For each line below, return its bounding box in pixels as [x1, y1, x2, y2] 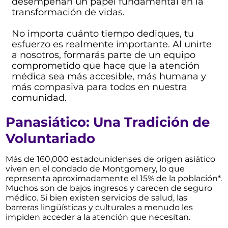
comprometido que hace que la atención [11, 60, 199, 71]
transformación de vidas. [11, 6, 125, 18]
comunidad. [11, 92, 67, 103]
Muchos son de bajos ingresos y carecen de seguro [6, 183, 213, 193]
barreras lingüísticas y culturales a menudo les [6, 202, 193, 212]
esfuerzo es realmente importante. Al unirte [11, 38, 212, 50]
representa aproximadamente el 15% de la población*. [6, 173, 222, 183]
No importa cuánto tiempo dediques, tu [11, 27, 194, 39]
